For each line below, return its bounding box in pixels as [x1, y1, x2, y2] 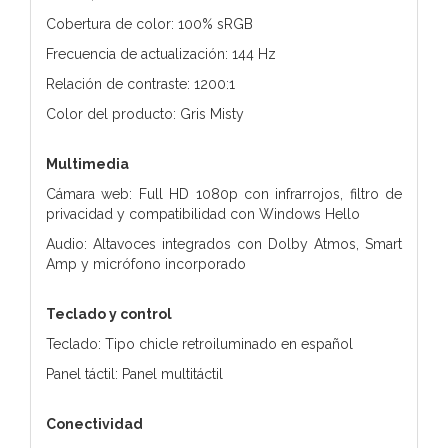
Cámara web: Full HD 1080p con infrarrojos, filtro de [46, 185, 402, 202]
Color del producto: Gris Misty [46, 105, 244, 122]
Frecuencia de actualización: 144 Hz [46, 45, 276, 62]
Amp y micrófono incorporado [46, 255, 246, 272]
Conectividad [46, 415, 143, 432]
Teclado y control [46, 305, 172, 322]
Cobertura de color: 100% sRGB [46, 15, 253, 32]
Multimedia [46, 155, 129, 172]
